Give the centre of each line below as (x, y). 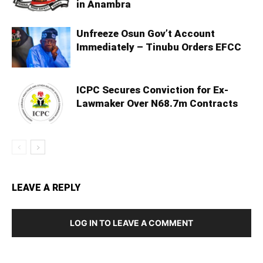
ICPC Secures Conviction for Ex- (152, 90)
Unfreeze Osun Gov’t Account (146, 34)
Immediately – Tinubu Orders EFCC (159, 47)
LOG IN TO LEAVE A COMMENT (131, 223)
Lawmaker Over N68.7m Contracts (157, 104)
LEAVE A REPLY (46, 188)
